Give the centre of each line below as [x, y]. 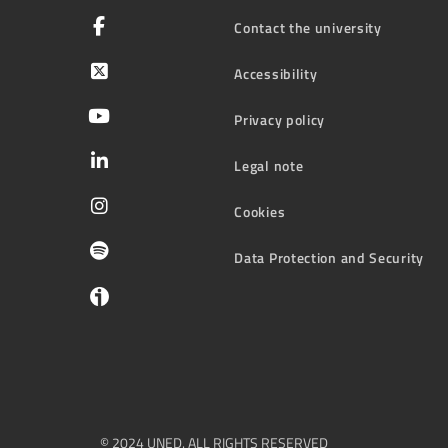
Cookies [260, 211]
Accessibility [276, 73]
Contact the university [308, 27]
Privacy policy [280, 119]
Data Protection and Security [329, 257]
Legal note [269, 165]
